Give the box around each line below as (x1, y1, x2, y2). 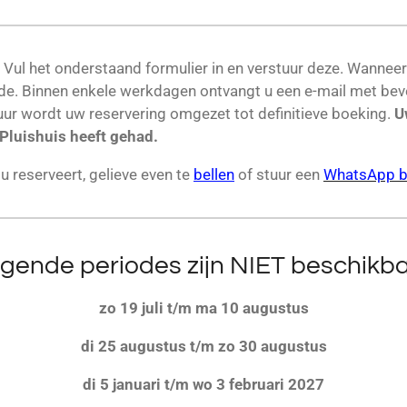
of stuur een (238, 165, 323, 184)
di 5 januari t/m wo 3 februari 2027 (83, 375, 324, 393)
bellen (194, 165, 234, 184)
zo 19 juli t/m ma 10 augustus (98, 299, 309, 317)
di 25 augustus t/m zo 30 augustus (80, 337, 327, 355)
